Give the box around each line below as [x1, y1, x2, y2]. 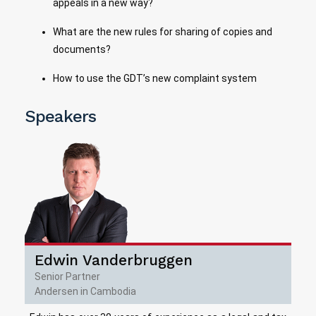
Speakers [25, 106, 97, 126]
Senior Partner [35, 270, 100, 282]
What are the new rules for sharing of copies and [53, 25, 272, 37]
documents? [53, 43, 111, 55]
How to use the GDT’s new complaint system [53, 72, 257, 84]
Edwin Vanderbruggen [35, 250, 193, 269]
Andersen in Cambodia [35, 285, 136, 297]
